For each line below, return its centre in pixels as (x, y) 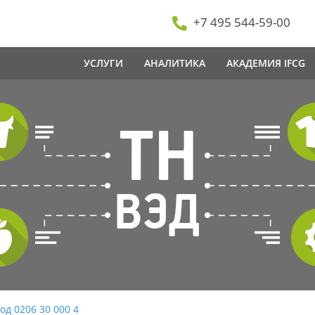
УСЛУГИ (103, 64)
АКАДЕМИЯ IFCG (266, 64)
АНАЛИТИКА (175, 64)
